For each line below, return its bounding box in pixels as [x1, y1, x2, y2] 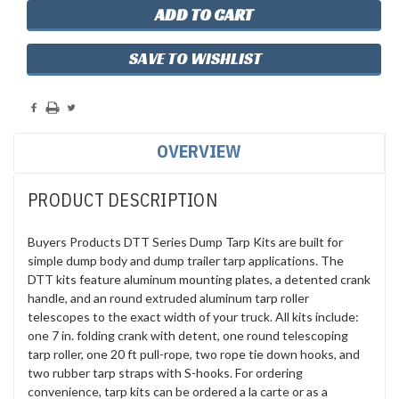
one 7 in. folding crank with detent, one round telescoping [28, 327, 348, 343]
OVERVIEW [157, 138, 241, 163]
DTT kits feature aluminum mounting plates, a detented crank [28, 271, 370, 287]
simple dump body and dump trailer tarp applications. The [28, 252, 344, 268]
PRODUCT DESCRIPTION [28, 187, 217, 212]
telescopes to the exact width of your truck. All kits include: [28, 308, 359, 324]
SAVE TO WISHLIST [129, 47, 262, 69]
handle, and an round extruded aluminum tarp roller [28, 289, 309, 305]
